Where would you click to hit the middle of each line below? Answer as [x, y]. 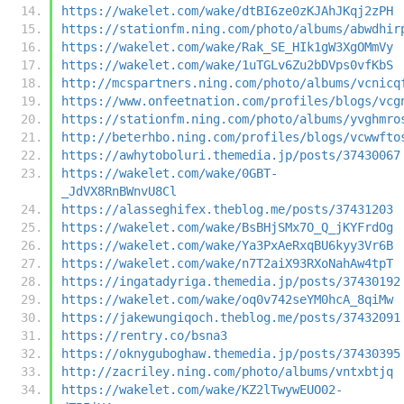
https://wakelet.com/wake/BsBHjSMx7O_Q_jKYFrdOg [227, 227]
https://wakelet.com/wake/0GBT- [170, 173]
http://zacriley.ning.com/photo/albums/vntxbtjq [227, 371]
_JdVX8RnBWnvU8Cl [119, 191]
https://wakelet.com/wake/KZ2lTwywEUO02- [202, 389]
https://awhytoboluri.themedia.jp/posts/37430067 [231, 155]
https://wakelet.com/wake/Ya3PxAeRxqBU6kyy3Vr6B [227, 245]
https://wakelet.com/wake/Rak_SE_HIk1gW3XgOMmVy [227, 46]
